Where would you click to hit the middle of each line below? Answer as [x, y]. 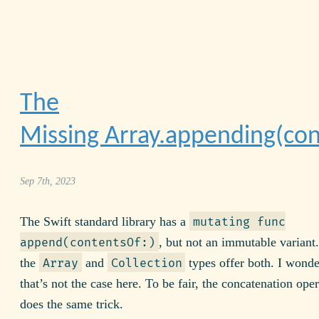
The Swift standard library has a [105, 222]
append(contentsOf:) [88, 243]
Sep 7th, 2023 [48, 181]
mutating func [239, 223]
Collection [146, 264]
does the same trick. [72, 304]
